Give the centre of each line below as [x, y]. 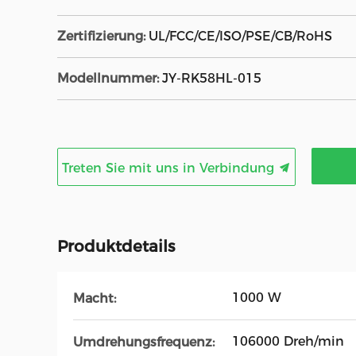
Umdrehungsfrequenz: [144, 342]
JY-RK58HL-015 [212, 78]
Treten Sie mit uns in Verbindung [170, 168]
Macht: [95, 298]
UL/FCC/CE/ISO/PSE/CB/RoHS [240, 36]
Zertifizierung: [101, 36]
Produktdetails [116, 246]
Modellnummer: [108, 78]
